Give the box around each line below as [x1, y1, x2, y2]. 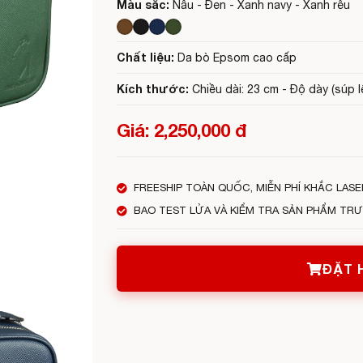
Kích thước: [117, 82, 189, 96]
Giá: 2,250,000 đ [117, 120, 246, 141]
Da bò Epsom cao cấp [174, 51, 297, 64]
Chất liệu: [117, 50, 174, 64]
